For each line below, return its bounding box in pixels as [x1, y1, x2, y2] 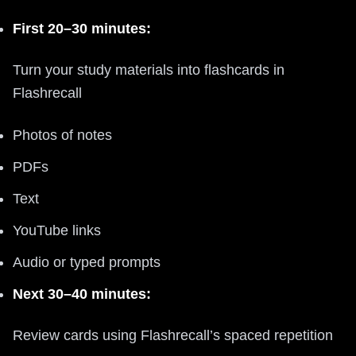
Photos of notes [13, 126, 112, 143]
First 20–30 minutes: [13, 20, 151, 37]
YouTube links [13, 222, 101, 238]
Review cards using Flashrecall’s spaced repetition [13, 327, 333, 343]
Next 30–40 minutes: [13, 285, 151, 302]
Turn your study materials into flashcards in [13, 61, 284, 78]
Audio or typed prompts [13, 253, 161, 270]
